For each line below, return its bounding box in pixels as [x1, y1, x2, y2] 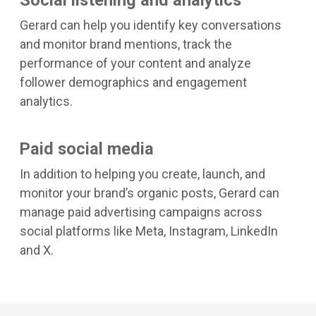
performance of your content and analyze [20, 55, 251, 71]
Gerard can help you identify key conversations [20, 17, 281, 32]
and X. [20, 242, 54, 257]
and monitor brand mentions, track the [20, 36, 232, 51]
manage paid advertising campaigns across [20, 204, 262, 219]
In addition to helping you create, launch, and [20, 166, 265, 181]
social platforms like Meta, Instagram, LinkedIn [20, 223, 278, 238]
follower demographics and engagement [20, 74, 247, 90]
